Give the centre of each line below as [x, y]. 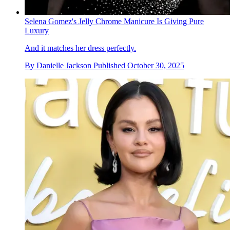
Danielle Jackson [64, 65]
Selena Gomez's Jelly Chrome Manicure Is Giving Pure [114, 21]
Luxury [37, 30]
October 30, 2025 [156, 65]
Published [110, 65]
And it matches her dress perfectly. [80, 48]
